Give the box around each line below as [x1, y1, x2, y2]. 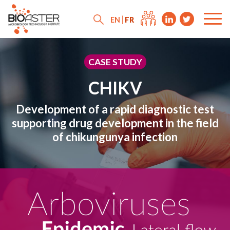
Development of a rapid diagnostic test [16, 102, 214, 116]
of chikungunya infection [52, 130, 178, 144]
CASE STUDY [88, 56, 142, 67]
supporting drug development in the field [11, 116, 219, 130]
